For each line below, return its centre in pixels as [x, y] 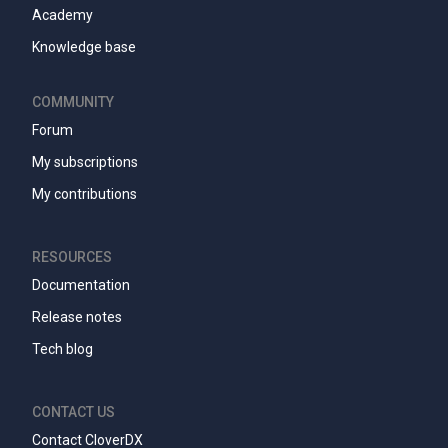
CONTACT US [73, 412]
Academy [62, 15]
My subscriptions [85, 162]
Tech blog [62, 349]
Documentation [81, 285]
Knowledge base [84, 47]
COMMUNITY [73, 102]
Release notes [77, 317]
